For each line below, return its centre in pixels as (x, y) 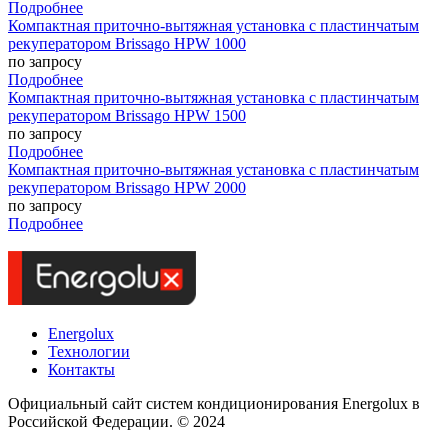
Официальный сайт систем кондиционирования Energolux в (214, 404)
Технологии (89, 352)
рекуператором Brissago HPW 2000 (127, 188)
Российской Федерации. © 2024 (116, 422)
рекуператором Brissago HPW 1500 (127, 116)
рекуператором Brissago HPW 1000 (127, 44)
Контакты (81, 370)
